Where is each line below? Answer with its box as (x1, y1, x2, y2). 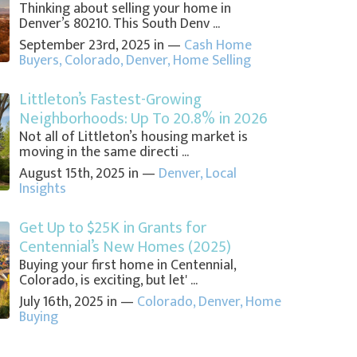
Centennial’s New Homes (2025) (18, 233, 231, 261)
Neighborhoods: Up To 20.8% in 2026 (18, 105, 268, 133)
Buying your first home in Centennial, (18, 253, 236, 278)
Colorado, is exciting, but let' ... (18, 269, 198, 293)
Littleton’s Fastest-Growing (18, 86, 202, 114)
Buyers (18, 49, 59, 73)
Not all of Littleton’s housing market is (18, 125, 248, 150)
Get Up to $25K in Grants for (18, 214, 206, 242)
